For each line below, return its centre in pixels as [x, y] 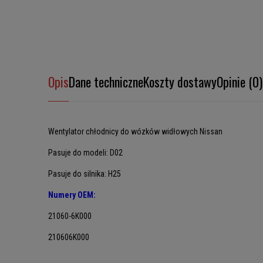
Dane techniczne [106, 82]
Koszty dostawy [180, 82]
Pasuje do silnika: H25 [85, 174]
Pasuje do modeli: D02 [85, 153]
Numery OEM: [72, 195]
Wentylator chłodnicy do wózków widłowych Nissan [135, 131]
